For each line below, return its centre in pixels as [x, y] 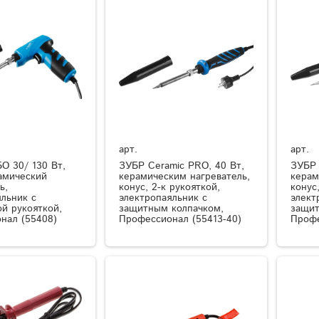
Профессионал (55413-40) [181, 220]
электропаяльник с [163, 198]
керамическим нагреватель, [185, 177]
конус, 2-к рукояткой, [170, 188]
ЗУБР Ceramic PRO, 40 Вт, [182, 166]
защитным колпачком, [172, 209]
